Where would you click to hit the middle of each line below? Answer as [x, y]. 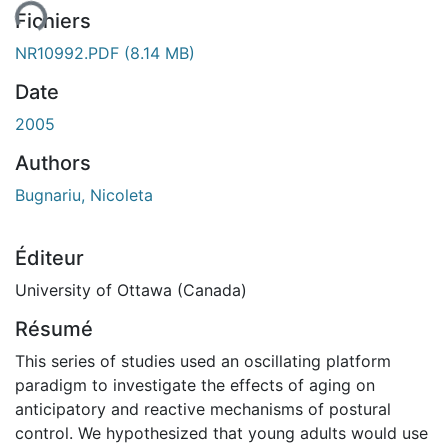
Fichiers [53, 20]
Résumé [54, 328]
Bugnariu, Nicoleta [84, 194]
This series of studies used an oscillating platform [203, 360]
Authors [53, 162]
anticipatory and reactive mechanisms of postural [203, 408]
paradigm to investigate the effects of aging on [195, 384]
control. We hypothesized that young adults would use [221, 432]
